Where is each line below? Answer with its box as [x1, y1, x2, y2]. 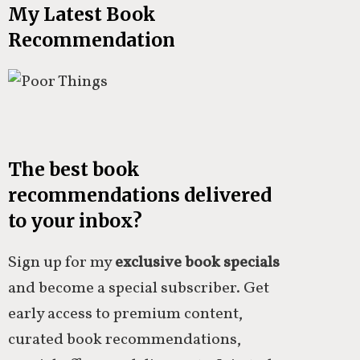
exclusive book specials [115, 251, 280, 274]
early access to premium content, [8, 302, 243, 325]
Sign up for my [8, 251, 115, 274]
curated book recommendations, [8, 328, 241, 351]
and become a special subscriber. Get [8, 276, 269, 300]
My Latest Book [8, 2, 156, 26]
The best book [8, 157, 140, 181]
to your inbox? [8, 208, 142, 232]
